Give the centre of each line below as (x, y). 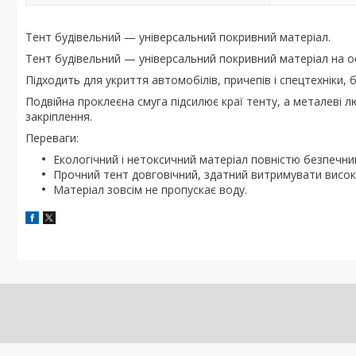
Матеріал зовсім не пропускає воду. (150, 190)
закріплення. (59, 116)
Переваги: (52, 138)
